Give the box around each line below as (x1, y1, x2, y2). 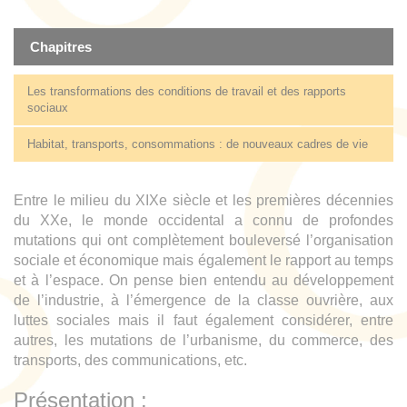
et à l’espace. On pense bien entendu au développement (14, 273, 393, 289)
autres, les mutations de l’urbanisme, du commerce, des (14, 333, 393, 349)
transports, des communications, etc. (14, 352, 247, 369)
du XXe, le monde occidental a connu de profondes (14, 213, 393, 229)
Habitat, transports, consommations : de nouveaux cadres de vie (27, 137, 368, 152)
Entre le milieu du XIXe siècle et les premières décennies (14, 193, 393, 209)
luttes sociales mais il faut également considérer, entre (14, 313, 393, 329)
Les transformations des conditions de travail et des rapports (27, 84, 346, 99)
